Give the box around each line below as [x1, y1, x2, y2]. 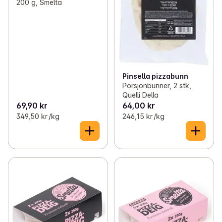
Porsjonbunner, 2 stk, [122, 81, 191, 90]
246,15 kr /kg [122, 112, 165, 121]
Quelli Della [122, 91, 159, 100]
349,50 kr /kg [16, 112, 59, 121]
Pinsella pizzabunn [122, 72, 188, 81]
